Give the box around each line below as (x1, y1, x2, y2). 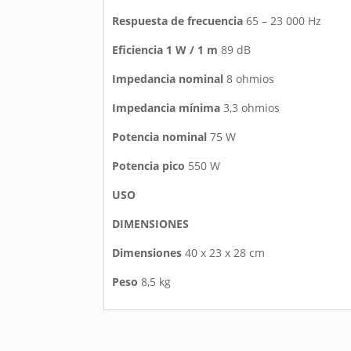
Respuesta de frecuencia (112, 13, 243, 29)
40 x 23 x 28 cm (182, 245, 265, 261)
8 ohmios (223, 71, 274, 87)
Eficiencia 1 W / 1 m (112, 42, 218, 58)
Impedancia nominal (112, 71, 223, 87)
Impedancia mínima (112, 100, 220, 116)
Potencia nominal (112, 129, 207, 145)
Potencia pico (112, 158, 185, 174)
